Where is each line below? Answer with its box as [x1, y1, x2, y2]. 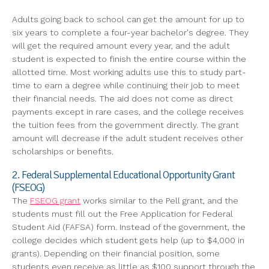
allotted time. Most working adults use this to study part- [12, 67, 246, 77]
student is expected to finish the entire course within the [12, 54, 246, 64]
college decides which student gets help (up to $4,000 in [12, 235, 244, 246]
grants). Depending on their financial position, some [12, 249, 220, 259]
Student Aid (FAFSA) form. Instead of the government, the [12, 222, 246, 232]
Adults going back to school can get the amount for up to [12, 14, 244, 25]
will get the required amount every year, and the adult [12, 41, 230, 51]
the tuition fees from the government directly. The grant [12, 120, 239, 130]
